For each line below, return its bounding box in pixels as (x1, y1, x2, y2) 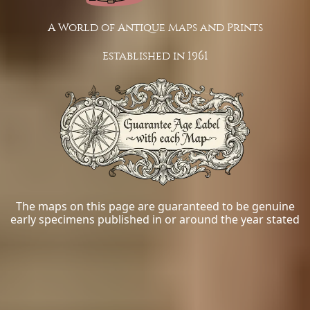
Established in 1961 (102, 48, 208, 62)
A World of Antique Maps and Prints (47, 20, 263, 34)
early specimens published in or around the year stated (10, 212, 300, 228)
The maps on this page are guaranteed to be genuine (15, 199, 295, 215)
